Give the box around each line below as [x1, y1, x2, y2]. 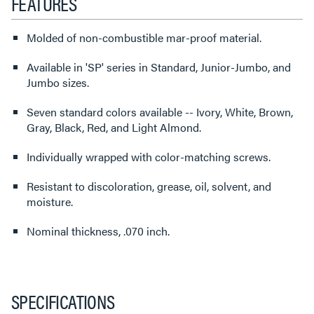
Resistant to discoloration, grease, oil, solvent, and [27, 177, 271, 194]
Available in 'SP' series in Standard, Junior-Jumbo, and [27, 58, 291, 75]
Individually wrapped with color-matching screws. [27, 148, 271, 165]
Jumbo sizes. [27, 74, 89, 90]
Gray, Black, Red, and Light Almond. [27, 118, 201, 135]
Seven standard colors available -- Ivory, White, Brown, [27, 103, 293, 120]
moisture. [27, 193, 73, 210]
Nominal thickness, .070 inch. [27, 222, 170, 239]
